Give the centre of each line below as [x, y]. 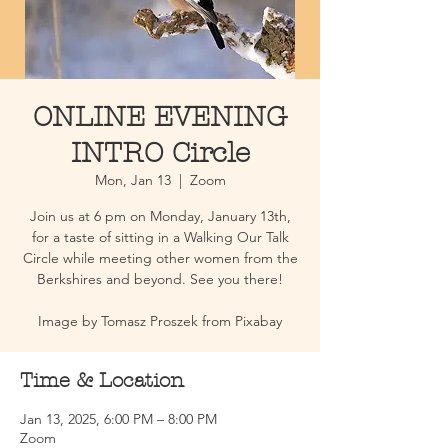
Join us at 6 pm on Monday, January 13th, [160, 216]
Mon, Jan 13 [132, 180]
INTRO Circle [160, 153]
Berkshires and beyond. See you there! [160, 279]
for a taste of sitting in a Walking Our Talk [160, 237]
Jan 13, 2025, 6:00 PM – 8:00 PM [118, 419]
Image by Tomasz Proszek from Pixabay [160, 321]
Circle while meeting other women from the [160, 258]
